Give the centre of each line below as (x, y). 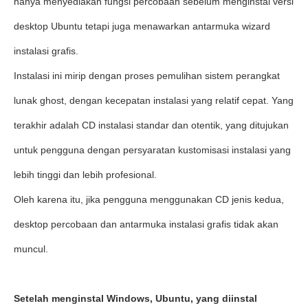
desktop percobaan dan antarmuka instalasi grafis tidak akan (146, 224)
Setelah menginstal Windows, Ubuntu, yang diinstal (135, 298)
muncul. (31, 249)
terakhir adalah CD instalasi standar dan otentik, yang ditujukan (151, 125)
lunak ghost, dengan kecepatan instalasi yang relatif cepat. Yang (154, 100)
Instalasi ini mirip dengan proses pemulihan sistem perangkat (147, 76)
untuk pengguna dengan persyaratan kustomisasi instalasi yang (152, 150)
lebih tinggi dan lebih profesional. (85, 175)
